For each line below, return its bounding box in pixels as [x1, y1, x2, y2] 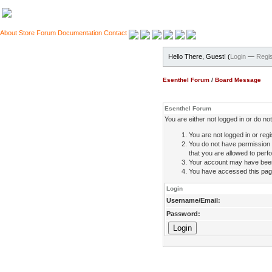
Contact [104, 29, 127, 36]
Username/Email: [166, 197, 220, 204]
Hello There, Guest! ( [168, 53, 230, 60]
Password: [166, 210, 200, 217]
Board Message [215, 76, 261, 83]
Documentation [58, 29, 102, 36]
